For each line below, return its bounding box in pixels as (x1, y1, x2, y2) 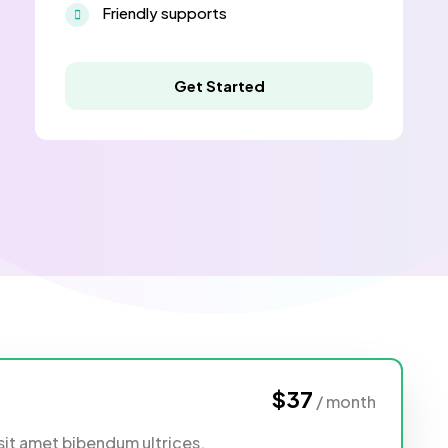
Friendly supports (102, 2, 227, 22)
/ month (316, 390, 376, 412)
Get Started (173, 75, 265, 95)
